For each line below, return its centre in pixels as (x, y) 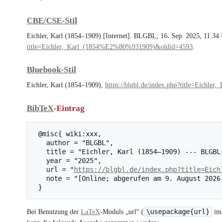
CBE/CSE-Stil (52, 20)
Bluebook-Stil (52, 70)
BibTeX (40, 108)
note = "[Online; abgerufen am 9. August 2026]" (40, 178)
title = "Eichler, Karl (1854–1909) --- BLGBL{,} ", (40, 151)
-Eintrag (69, 108)
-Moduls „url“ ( (122, 212)
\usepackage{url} (178, 211)
